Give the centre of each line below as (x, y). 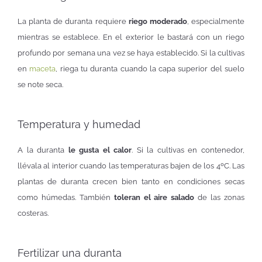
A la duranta (43, 150)
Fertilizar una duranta (70, 253)
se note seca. (40, 84)
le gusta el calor (100, 150)
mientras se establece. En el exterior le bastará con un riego (131, 37)
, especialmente (216, 21)
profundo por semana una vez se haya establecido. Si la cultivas (131, 53)
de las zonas (220, 197)
